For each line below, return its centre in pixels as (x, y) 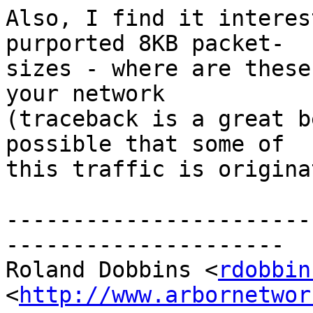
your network (99, 94)
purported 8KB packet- (152, 44)
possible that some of (158, 144)
